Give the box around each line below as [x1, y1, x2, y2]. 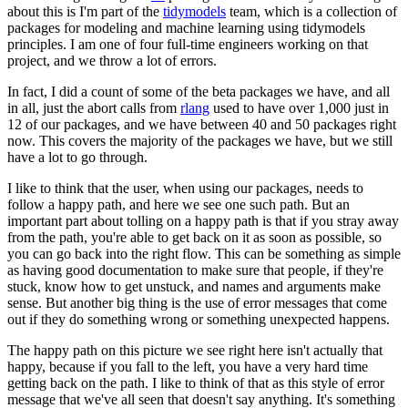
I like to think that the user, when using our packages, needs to [7, 179, 363, 196]
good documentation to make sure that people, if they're [66, 261, 383, 278]
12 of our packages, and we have [7, 116, 197, 132]
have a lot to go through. [7, 148, 148, 165]
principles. [7, 36, 66, 52]
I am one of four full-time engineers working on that [70, 36, 368, 52]
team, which [226, 3, 300, 19]
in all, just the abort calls [7, 99, 146, 116]
